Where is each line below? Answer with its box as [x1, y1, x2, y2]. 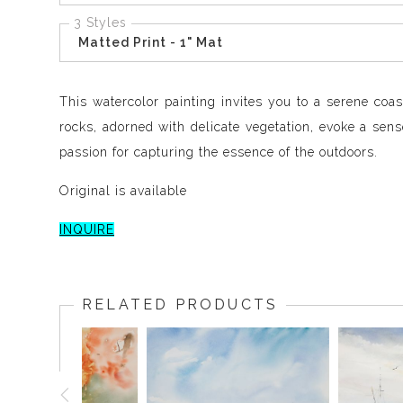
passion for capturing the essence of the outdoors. [59, 145, 378, 160]
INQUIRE [59, 222, 114, 237]
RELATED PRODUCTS [82, 296, 279, 314]
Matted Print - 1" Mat [78, 35, 223, 50]
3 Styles [74, 15, 127, 31]
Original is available [59, 184, 187, 199]
